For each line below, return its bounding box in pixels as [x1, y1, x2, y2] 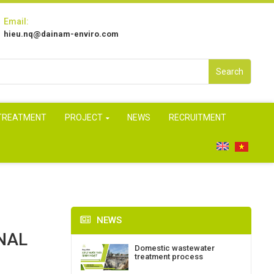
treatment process [135, 252, 203, 261]
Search [216, 67, 243, 76]
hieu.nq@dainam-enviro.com [4, 29, 119, 39]
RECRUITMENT [169, 113, 226, 122]
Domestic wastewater [135, 243, 215, 253]
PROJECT [65, 113, 103, 122]
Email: [4, 17, 29, 26]
